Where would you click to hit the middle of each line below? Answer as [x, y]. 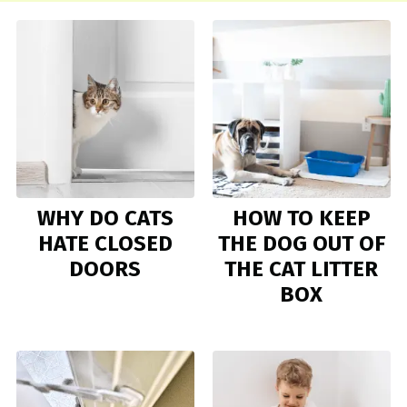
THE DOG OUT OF [301, 243]
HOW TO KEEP [301, 218]
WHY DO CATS [105, 218]
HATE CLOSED [105, 243]
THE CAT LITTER [302, 268]
